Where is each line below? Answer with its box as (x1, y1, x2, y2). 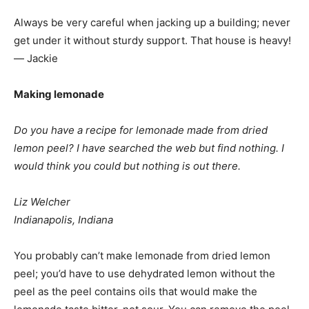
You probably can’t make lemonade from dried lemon (14, 249, 270, 262)
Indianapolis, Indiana (14, 213, 113, 226)
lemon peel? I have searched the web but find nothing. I (14, 141, 284, 154)
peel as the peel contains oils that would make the (14, 285, 257, 298)
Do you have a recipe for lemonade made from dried (14, 123, 268, 137)
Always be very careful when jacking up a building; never (14, 16, 290, 29)
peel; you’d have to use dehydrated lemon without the (14, 267, 275, 280)
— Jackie (14, 52, 58, 65)
